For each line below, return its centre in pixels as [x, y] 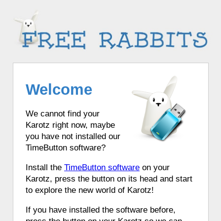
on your [155, 168]
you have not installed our [73, 137]
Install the [45, 168]
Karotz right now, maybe [70, 125]
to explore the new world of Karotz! [90, 190]
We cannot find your [63, 114]
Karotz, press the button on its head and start [109, 179]
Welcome [59, 90]
